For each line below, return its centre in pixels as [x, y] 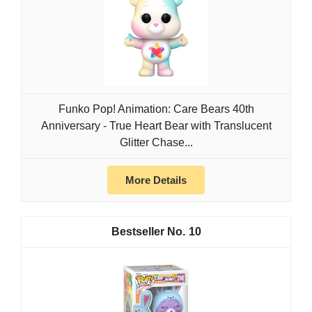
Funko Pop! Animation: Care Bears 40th [156, 109]
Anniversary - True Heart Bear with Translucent [156, 126]
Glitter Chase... [156, 143]
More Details [156, 180]
